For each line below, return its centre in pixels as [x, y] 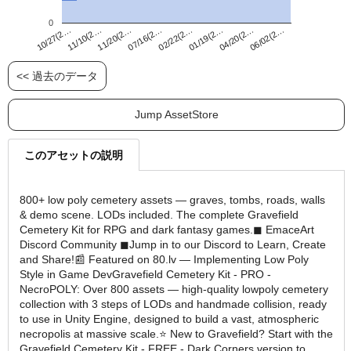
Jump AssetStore [176, 114]
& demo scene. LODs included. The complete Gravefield [159, 214]
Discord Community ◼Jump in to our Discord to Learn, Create [173, 244]
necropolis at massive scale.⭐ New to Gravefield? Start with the [176, 333]
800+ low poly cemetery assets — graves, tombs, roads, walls [172, 199]
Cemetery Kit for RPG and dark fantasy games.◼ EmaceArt [167, 229]
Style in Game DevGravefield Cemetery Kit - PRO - [145, 274]
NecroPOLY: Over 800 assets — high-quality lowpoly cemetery [174, 289]
